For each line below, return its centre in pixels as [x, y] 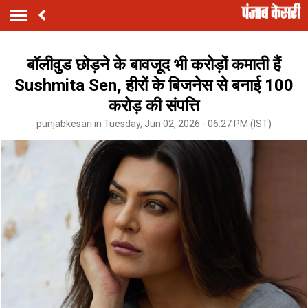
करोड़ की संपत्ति [154, 106]
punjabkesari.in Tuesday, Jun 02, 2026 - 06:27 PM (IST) [154, 123]
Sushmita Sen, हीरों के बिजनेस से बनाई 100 [154, 85]
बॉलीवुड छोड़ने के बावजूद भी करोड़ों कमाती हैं [154, 64]
